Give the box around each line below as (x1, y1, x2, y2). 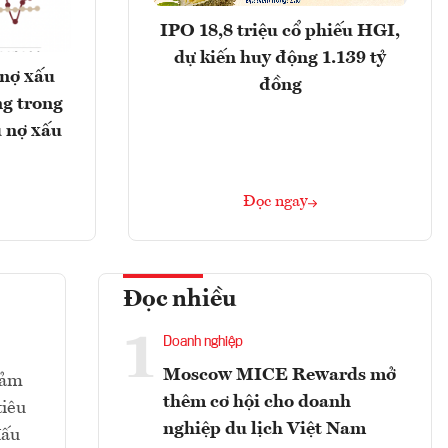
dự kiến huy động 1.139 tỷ (174, 48, 386, 67)
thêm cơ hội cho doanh (163, 393, 351, 412)
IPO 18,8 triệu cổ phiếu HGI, (160, 21, 400, 40)
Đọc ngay (243, 194, 308, 211)
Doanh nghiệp (163, 335, 243, 350)
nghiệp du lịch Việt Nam (163, 420, 366, 439)
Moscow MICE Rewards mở (163, 366, 396, 385)
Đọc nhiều (123, 288, 237, 313)
